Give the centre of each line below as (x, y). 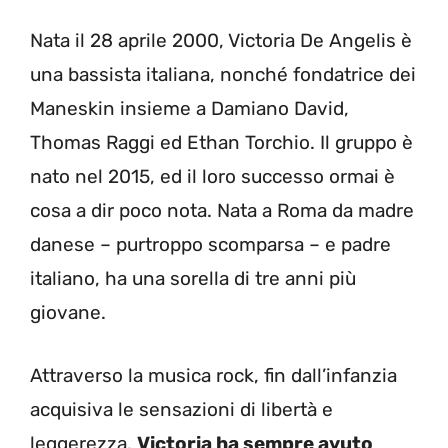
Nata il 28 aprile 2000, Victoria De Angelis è (221, 41)
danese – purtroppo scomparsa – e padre (210, 245)
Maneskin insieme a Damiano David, (189, 109)
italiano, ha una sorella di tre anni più (193, 279)
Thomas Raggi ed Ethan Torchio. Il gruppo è (221, 143)
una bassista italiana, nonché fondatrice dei (223, 75)
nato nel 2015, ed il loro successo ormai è (212, 177)
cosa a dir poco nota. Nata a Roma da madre (222, 211)
